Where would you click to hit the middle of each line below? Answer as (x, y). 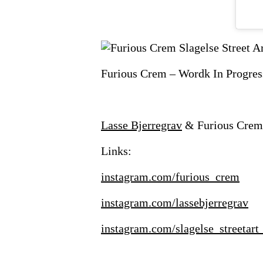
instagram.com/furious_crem (170, 177)
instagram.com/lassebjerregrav (175, 203)
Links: (116, 151)
